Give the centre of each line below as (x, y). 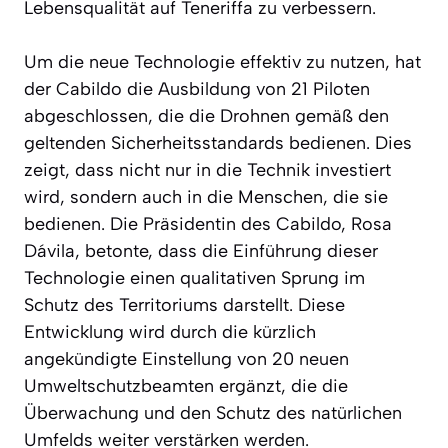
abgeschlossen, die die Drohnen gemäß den (206, 115)
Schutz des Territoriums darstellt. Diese (184, 304)
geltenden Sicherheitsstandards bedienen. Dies (218, 142)
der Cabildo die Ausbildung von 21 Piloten (197, 88)
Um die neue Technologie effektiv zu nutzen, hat (222, 61)
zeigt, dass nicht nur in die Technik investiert (207, 169)
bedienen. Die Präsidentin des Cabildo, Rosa (208, 223)
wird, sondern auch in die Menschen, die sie (206, 196)
